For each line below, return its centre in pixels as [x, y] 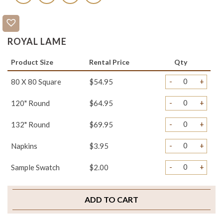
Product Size [32, 62]
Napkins [24, 146]
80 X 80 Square [36, 82]
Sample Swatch [35, 167]
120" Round [30, 103]
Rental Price [109, 62]
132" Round [30, 125]
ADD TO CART [111, 200]
